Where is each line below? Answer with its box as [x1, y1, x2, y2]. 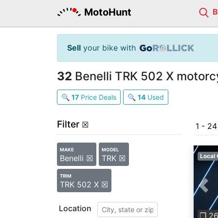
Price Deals [79, 93, 116, 101]
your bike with [81, 43, 136, 53]
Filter [57, 118, 79, 130]
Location [59, 203, 91, 213]
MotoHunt [84, 6, 131, 18]
